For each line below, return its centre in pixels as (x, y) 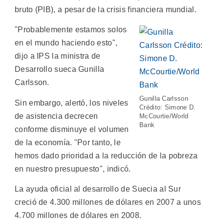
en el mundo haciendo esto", (66, 43)
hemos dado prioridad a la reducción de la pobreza (106, 155)
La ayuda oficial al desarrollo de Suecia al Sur (98, 189)
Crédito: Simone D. (168, 108)
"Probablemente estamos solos (71, 30)
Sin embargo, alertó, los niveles (72, 103)
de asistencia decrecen (56, 116)
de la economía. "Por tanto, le (68, 142)
